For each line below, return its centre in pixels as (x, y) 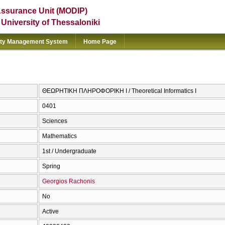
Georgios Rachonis (69, 182)
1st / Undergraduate (69, 151)
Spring (51, 166)
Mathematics (60, 136)
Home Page (100, 42)
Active (50, 212)
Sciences (55, 121)
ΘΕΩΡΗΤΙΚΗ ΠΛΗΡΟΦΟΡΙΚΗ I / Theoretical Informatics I (119, 91)
